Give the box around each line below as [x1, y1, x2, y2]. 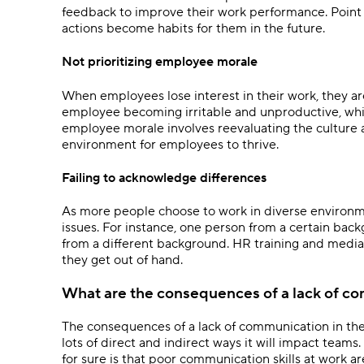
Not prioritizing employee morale [62, 54, 261, 71]
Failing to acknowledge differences [62, 169, 266, 186]
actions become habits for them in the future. [62, 20, 328, 37]
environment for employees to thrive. [62, 136, 279, 153]
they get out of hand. [62, 252, 186, 269]
